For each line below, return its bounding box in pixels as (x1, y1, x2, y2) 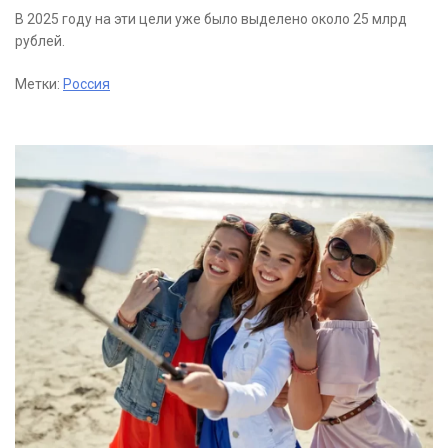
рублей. (15, 33, 65, 50)
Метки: (15, 76, 63, 93)
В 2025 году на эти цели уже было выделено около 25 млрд (15, 11, 407, 28)
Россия (63, 76, 110, 93)
